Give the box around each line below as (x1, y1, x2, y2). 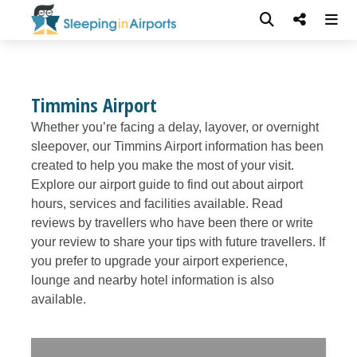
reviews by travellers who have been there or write (31, 216, 313, 229)
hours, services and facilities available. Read (31, 197, 283, 210)
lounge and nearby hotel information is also (31, 273, 274, 287)
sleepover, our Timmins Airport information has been (31, 139, 324, 153)
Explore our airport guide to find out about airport (31, 178, 303, 191)
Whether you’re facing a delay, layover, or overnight (31, 120, 319, 134)
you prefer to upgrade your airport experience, (31, 254, 288, 268)
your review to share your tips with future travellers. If (31, 235, 325, 249)
